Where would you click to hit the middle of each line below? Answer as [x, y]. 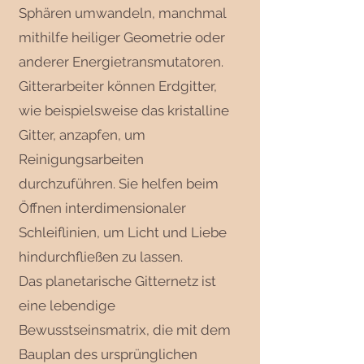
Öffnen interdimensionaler [102, 208]
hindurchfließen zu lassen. [101, 256]
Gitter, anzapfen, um [82, 134]
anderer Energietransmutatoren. [121, 61]
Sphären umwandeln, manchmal [122, 13]
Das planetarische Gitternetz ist [117, 281]
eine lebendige [67, 305]
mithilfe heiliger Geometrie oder [122, 37]
